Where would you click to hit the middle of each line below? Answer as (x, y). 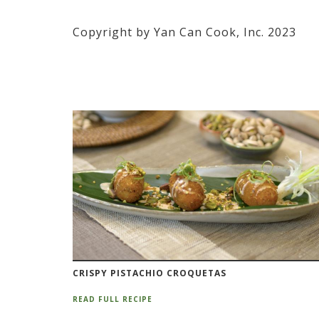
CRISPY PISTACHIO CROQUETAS (150, 273)
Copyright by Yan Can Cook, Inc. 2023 (184, 32)
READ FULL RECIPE (113, 299)
